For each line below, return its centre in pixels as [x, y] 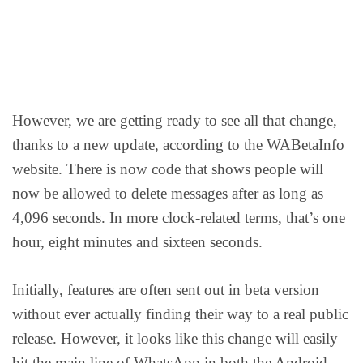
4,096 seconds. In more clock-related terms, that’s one [179, 218]
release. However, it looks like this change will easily [175, 338]
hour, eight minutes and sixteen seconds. [137, 242]
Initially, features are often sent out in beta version [166, 289]
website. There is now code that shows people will [168, 169]
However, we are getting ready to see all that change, [175, 121]
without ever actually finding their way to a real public [180, 314]
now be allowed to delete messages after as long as [168, 194]
